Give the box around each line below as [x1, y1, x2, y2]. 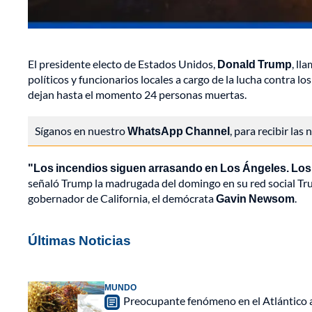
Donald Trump [217, 57, 292, 71]
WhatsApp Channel [127, 124, 230, 138]
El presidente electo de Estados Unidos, [28, 57, 217, 71]
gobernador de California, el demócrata [28, 192, 216, 205]
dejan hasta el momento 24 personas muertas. [28, 88, 247, 102]
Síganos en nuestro [35, 124, 127, 138]
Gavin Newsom [216, 192, 295, 205]
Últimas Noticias [28, 232, 131, 249]
